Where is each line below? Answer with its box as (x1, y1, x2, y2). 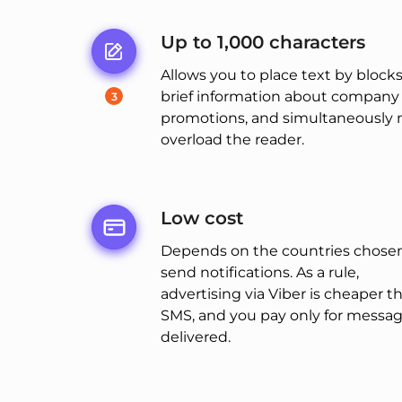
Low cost (161, 207, 243, 230)
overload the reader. (161, 131, 304, 149)
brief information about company (161, 88, 399, 106)
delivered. (161, 328, 231, 346)
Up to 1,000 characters (161, 31, 365, 54)
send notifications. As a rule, (161, 264, 359, 282)
